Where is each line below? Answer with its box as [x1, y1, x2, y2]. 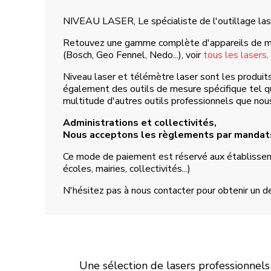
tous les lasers [203, 48, 267, 62]
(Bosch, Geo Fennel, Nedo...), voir [63, 48, 203, 62]
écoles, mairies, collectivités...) [63, 162, 191, 176]
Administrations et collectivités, [63, 116, 217, 130]
